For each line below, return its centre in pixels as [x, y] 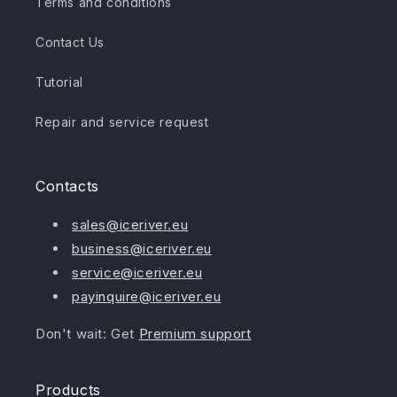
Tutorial [59, 82]
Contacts [67, 187]
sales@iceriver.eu [130, 225]
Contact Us [70, 43]
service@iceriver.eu [137, 273]
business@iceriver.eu [142, 249]
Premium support [195, 334]
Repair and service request [122, 122]
